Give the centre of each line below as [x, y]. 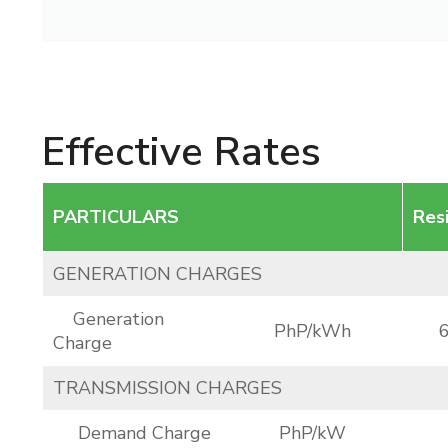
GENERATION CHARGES [157, 274]
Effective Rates [181, 152]
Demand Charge [132, 433]
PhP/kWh [312, 331]
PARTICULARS [116, 217]
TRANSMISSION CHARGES [167, 388]
